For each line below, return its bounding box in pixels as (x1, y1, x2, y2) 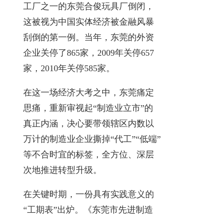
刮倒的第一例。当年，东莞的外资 (23, 32, 154, 42)
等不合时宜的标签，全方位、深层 (23, 149, 154, 159)
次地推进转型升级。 (23, 165, 102, 175)
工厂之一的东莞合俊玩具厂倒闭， (23, 1, 154, 11)
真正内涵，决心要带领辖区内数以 (23, 118, 154, 128)
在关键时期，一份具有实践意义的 (23, 189, 154, 199)
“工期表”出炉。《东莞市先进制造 (23, 204, 153, 215)
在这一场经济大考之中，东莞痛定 (23, 87, 154, 97)
